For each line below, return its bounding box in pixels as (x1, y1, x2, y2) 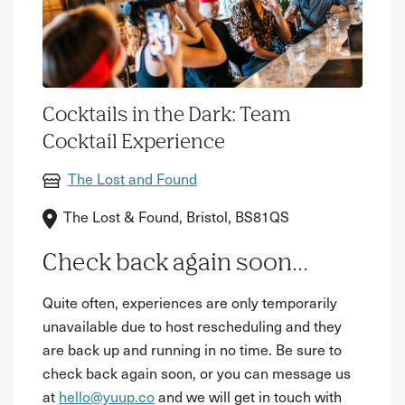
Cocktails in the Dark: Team (42, 106, 291, 127)
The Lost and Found (68, 167, 197, 190)
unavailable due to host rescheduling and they (42, 314, 342, 336)
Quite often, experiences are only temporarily (42, 290, 337, 313)
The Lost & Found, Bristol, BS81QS (63, 205, 290, 228)
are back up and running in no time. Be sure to (42, 337, 342, 360)
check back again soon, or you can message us (42, 361, 351, 383)
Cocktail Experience (42, 133, 225, 154)
